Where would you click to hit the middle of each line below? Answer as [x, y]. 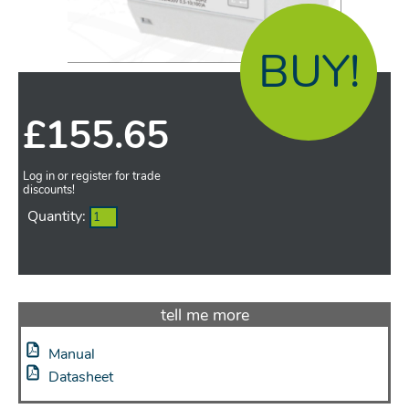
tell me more [204, 315]
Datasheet [81, 377]
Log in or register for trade [92, 176]
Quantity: [58, 216]
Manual [72, 354]
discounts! [49, 189]
